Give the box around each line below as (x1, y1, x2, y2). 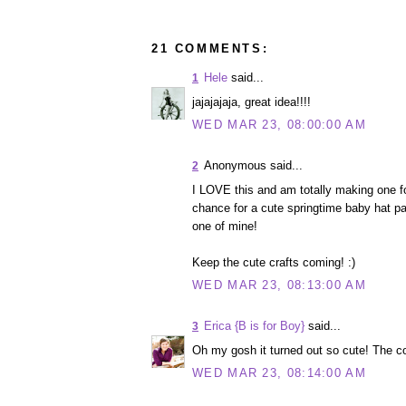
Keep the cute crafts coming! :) (192, 255, 355, 269)
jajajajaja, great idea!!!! (192, 94, 311, 109)
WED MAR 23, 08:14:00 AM (192, 366, 366, 381)
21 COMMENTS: (151, 42, 269, 56)
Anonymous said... (204, 159, 303, 173)
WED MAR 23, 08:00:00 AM (192, 118, 366, 132)
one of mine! (192, 218, 257, 233)
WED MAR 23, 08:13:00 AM (192, 278, 366, 293)
